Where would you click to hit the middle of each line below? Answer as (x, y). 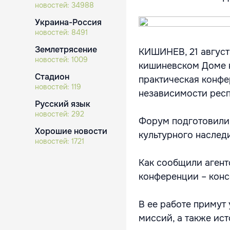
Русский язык (63, 104)
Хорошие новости (71, 131)
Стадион (52, 77)
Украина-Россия (68, 22)
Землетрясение (66, 50)
